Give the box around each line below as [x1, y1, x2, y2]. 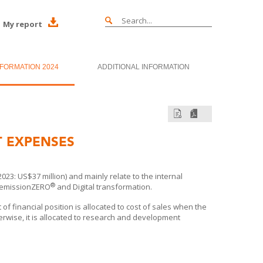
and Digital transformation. [55, 181, 152, 192]
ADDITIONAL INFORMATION [97, 63, 190, 71]
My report [3, 19, 42, 29]
